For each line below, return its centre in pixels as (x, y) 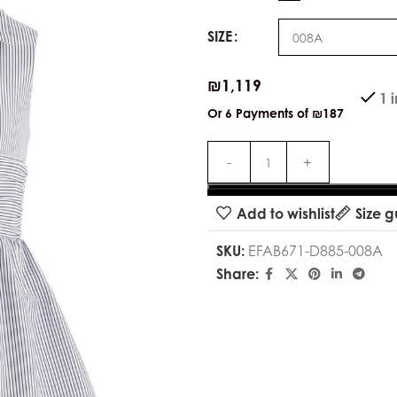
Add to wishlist (285, 213)
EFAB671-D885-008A (315, 250)
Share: (237, 273)
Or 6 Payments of (259, 113)
